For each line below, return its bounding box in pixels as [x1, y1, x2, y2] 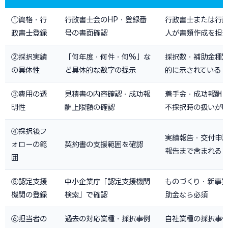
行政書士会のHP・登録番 [65, 16, 147, 23]
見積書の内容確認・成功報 [65, 90, 150, 98]
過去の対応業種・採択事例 [65, 215, 150, 222]
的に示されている [165, 66, 221, 74]
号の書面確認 [65, 29, 107, 37]
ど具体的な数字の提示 [65, 66, 136, 74]
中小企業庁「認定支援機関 [65, 178, 150, 185]
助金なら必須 [165, 191, 208, 198]
